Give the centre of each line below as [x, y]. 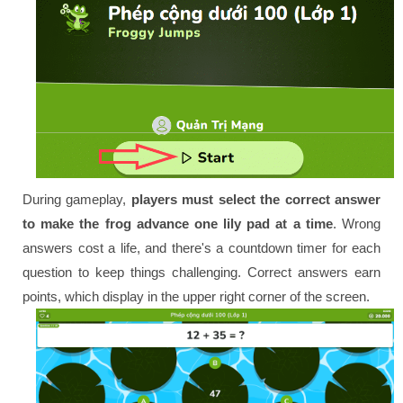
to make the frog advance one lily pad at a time [178, 223]
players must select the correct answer [256, 199]
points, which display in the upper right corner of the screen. [196, 296]
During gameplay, [77, 199]
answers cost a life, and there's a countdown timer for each [201, 247]
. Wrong [357, 223]
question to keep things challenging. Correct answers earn [201, 272]
